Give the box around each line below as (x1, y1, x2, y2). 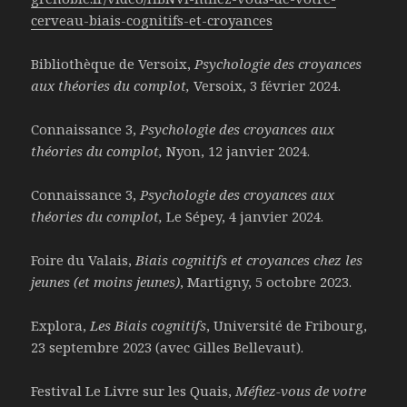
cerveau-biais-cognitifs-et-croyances (31, 11, 273, 30)
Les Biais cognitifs (90, 316, 207, 335)
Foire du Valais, (31, 251, 136, 270)
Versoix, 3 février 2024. (190, 76, 342, 95)
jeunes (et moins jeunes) (31, 273, 181, 292)
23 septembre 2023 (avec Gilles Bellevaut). (31, 338, 304, 357)
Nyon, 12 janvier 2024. (163, 142, 311, 161)
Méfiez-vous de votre (235, 382, 367, 401)
